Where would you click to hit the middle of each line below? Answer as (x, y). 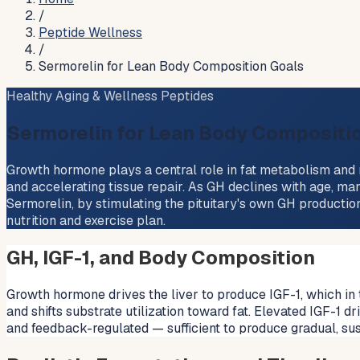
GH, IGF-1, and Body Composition (161, 257)
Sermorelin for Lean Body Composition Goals (171, 66)
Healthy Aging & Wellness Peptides (110, 96)
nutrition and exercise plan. (86, 220)
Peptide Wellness (90, 33)
